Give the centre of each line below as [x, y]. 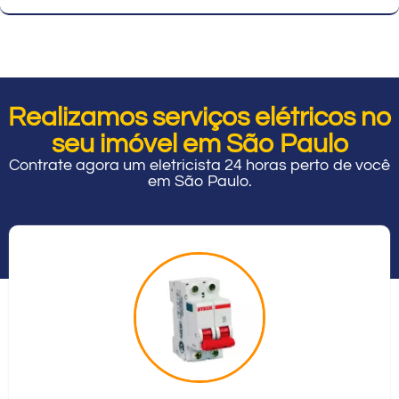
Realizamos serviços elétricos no [199, 117]
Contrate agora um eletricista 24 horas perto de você [199, 165]
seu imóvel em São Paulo [199, 143]
